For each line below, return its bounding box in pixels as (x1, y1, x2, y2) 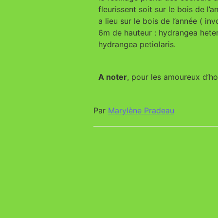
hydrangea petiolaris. (98, 39, 176, 50)
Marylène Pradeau (108, 105, 174, 115)
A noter (98, 72, 127, 82)
